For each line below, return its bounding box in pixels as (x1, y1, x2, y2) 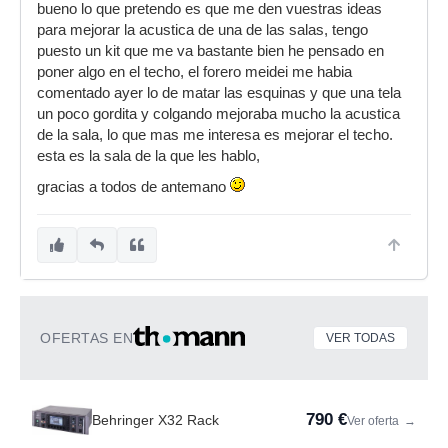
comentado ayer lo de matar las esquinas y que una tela (37, 85, 401, 101)
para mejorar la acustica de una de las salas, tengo (37, 22, 368, 38)
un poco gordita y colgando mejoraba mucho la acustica (37, 106, 400, 122)
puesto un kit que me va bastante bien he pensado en (37, 43, 384, 59)
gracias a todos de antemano (37, 179, 230, 195)
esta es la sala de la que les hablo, (37, 148, 260, 164)
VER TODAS (326, 331, 395, 345)
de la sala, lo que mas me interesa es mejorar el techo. (37, 127, 393, 143)
